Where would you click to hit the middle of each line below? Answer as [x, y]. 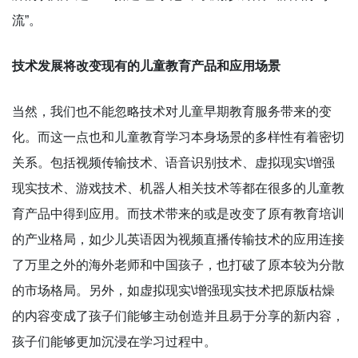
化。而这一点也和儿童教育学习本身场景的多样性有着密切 [178, 137]
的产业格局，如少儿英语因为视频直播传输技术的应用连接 [178, 239]
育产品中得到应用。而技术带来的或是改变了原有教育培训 [178, 213]
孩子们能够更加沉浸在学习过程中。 [114, 341]
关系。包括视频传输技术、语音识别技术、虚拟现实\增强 [173, 162]
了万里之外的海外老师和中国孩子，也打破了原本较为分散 [178, 265]
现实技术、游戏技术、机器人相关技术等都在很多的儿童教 [178, 188]
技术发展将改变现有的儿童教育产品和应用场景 [146, 66]
